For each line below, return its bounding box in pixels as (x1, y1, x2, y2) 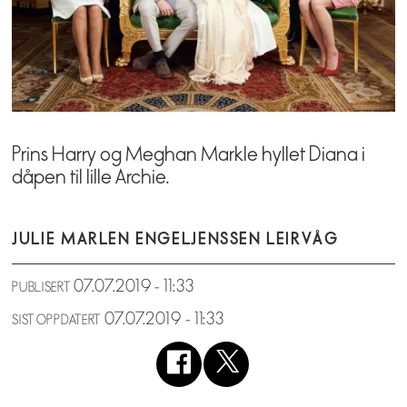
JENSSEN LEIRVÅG (191, 228, 339, 249)
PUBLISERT (12, 280, 71, 296)
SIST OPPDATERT (12, 313, 102, 329)
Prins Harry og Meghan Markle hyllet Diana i (12, 142, 366, 166)
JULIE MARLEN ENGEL (12, 228, 192, 249)
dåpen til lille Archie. (12, 164, 170, 189)
